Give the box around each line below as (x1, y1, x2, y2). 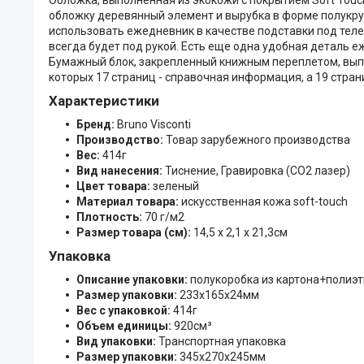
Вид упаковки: (76, 334, 158, 348)
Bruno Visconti (117, 117, 191, 131)
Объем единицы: (76, 318, 174, 332)
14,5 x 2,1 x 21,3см (193, 225, 288, 239)
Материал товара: (76, 194, 181, 208)
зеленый (153, 179, 199, 193)
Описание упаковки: (76, 272, 190, 286)
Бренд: (76, 117, 117, 131)
